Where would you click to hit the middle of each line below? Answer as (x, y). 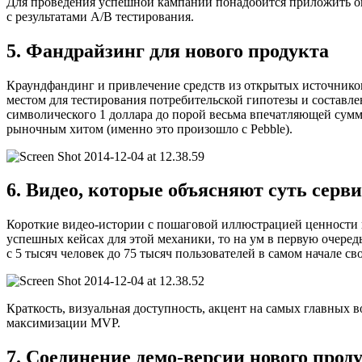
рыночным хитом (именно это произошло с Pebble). (149, 128)
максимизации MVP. (63, 323)
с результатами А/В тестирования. (100, 16)
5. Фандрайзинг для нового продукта (168, 51)
